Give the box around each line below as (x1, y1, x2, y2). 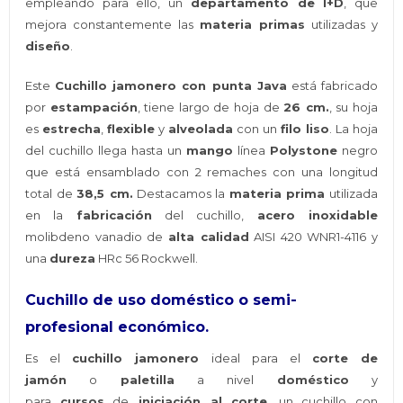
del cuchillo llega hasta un (25, 143, 186, 158)
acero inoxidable (256, 208, 378, 223)
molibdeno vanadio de (25, 229, 168, 245)
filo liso (280, 121, 329, 137)
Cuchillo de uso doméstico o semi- (25, 291, 298, 309)
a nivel (174, 372, 277, 388)
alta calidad (167, 229, 249, 245)
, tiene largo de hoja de (137, 100, 284, 115)
